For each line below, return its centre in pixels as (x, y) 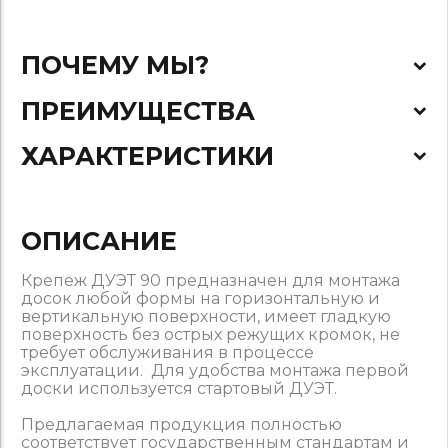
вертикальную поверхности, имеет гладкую (206, 316)
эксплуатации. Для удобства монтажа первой (215, 370)
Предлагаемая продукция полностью (181, 424)
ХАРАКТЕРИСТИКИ (147, 155)
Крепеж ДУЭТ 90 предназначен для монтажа (210, 280)
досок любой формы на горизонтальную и (200, 298)
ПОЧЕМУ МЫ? (115, 65)
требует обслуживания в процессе (167, 352)
